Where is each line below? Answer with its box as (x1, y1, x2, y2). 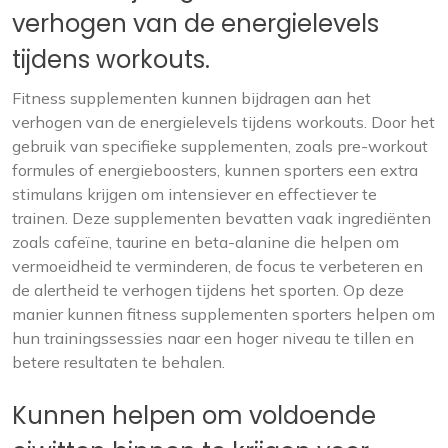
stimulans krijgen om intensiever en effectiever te (12, 184, 377, 204)
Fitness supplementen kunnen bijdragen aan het (12, 88, 371, 108)
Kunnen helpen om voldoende (12, 399, 376, 432)
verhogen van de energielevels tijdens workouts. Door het (12, 112, 435, 132)
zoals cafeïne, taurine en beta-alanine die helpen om (12, 232, 399, 252)
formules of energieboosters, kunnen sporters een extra (12, 160, 418, 180)
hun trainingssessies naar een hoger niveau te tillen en (12, 328, 414, 348)
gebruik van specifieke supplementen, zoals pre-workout (12, 136, 428, 156)
